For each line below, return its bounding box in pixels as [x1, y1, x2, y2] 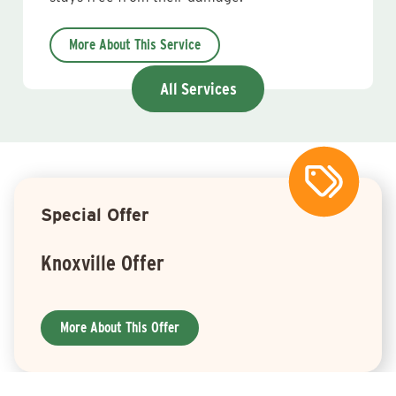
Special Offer [41, 204, 149, 225]
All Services [159, 79, 237, 99]
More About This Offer [60, 319, 179, 336]
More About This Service [69, 36, 201, 53]
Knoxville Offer [41, 250, 164, 276]
